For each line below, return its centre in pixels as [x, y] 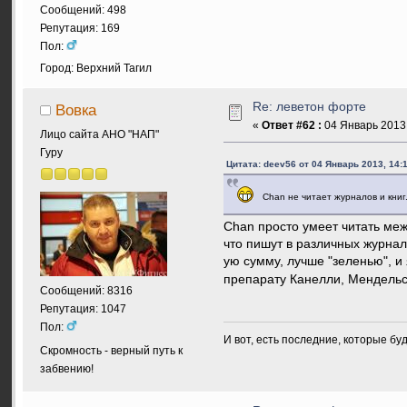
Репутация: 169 [80, 28]
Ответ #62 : [292, 125]
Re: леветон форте [310, 106]
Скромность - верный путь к [111, 351]
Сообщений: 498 [83, 10]
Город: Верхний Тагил [96, 68]
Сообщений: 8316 [86, 290]
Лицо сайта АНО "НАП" [99, 134]
